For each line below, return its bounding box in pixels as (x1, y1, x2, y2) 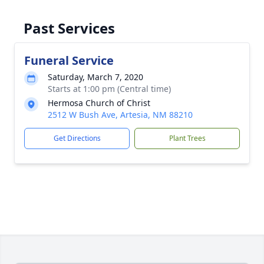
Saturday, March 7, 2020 (48, 71, 143, 82)
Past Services (24, 18, 115, 38)
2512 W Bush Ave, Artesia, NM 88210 (48, 109, 193, 120)
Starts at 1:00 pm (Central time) (48, 83, 171, 94)
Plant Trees (169, 133, 206, 143)
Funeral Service (24, 52, 114, 68)
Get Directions (53, 133, 101, 143)
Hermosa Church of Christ (48, 97, 150, 108)
